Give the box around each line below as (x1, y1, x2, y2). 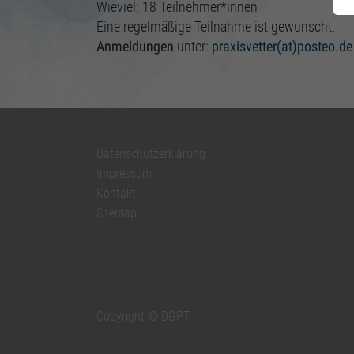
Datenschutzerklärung (96, 146, 205, 161)
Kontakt (96, 186, 136, 201)
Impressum (96, 166, 152, 181)
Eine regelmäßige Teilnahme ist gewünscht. (96, 19, 335, 35)
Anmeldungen (96, 39, 174, 55)
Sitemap (96, 205, 137, 220)
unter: (174, 39, 212, 55)
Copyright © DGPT (96, 309, 190, 324)
